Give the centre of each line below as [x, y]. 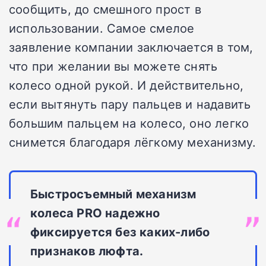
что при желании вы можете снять [113, 66]
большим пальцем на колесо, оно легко [129, 123]
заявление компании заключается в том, [131, 47]
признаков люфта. [87, 250]
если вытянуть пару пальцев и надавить [130, 104]
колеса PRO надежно [95, 212]
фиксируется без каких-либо [120, 231]
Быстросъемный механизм [113, 193]
